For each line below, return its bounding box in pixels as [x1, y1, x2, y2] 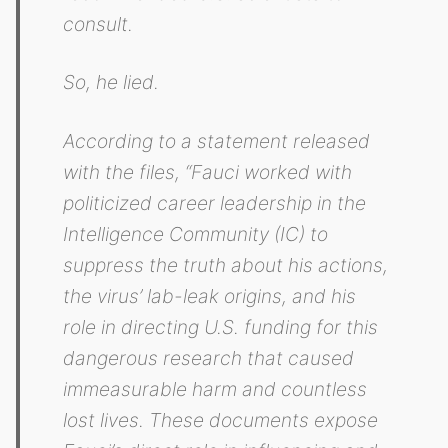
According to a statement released [63, 128, 371, 153]
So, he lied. [63, 70, 160, 95]
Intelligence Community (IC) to [63, 221, 329, 246]
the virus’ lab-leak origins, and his [63, 283, 357, 308]
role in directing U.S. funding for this [63, 314, 379, 339]
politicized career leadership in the [63, 190, 367, 215]
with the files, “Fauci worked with [63, 159, 353, 184]
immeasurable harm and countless [63, 376, 368, 401]
